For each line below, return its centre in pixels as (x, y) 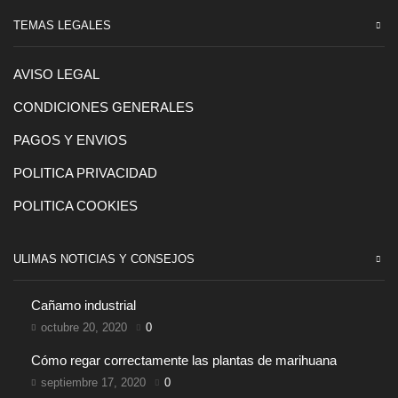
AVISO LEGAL (56, 74)
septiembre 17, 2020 (93, 382)
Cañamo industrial (84, 306)
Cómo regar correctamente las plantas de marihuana (184, 360)
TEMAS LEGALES (62, 25)
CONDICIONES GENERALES (103, 107)
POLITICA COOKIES (76, 206)
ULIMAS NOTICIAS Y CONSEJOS (104, 259)
